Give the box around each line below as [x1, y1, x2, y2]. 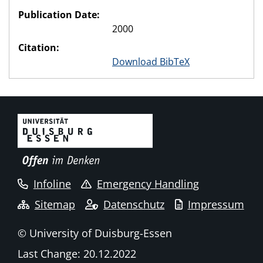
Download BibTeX [112, 55, 190, 69]
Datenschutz [103, 197, 165, 211]
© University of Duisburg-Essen [18, 226, 172, 241]
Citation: [18, 41, 59, 55]
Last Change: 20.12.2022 [18, 247, 136, 261]
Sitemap [34, 197, 75, 211]
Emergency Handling [97, 176, 200, 191]
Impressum [187, 197, 244, 211]
